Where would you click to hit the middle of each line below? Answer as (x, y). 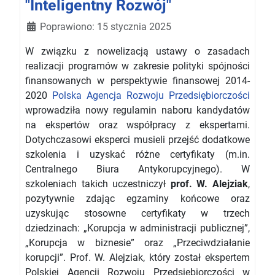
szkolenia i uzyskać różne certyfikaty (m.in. (137, 155)
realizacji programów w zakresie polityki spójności (137, 66)
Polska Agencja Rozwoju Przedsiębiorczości (151, 96)
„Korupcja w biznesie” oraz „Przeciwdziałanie (137, 243)
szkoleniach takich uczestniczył (98, 184)
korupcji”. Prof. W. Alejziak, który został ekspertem (137, 258)
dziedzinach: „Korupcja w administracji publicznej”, (137, 228)
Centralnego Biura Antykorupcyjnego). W (137, 169)
